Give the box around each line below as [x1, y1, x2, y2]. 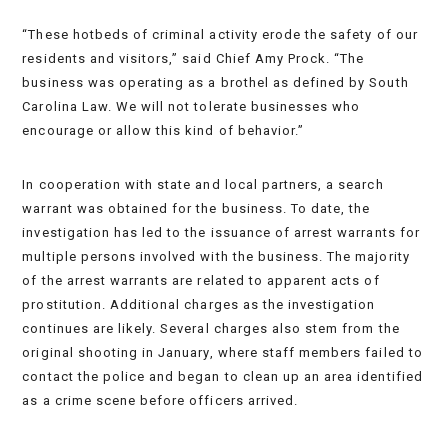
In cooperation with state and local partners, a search [22, 177, 384, 193]
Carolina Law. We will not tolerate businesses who [22, 99, 361, 115]
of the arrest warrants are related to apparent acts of [22, 273, 380, 289]
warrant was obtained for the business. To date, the [22, 201, 371, 217]
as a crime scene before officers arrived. [22, 393, 299, 409]
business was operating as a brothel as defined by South [22, 75, 409, 91]
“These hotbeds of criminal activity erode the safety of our [22, 27, 418, 43]
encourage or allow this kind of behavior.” [22, 123, 305, 139]
